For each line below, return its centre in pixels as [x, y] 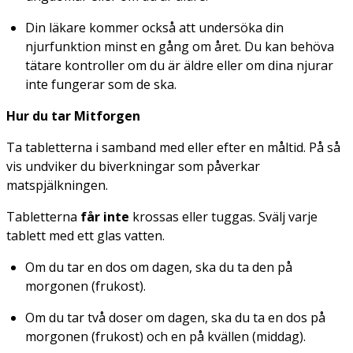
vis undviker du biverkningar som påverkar [133, 166]
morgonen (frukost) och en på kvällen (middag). [165, 336]
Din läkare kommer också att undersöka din [154, 27]
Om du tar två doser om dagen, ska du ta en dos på [175, 317]
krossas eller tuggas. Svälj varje [223, 216]
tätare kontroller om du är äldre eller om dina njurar [179, 65]
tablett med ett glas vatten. [85, 235]
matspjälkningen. [57, 185]
